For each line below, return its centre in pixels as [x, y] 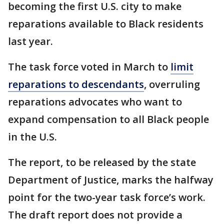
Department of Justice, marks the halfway [111, 180]
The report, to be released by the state [102, 162]
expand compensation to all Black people [108, 119]
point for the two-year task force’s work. [107, 197]
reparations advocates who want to [95, 102]
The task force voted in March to [89, 67]
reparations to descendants [76, 84]
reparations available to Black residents [106, 24]
